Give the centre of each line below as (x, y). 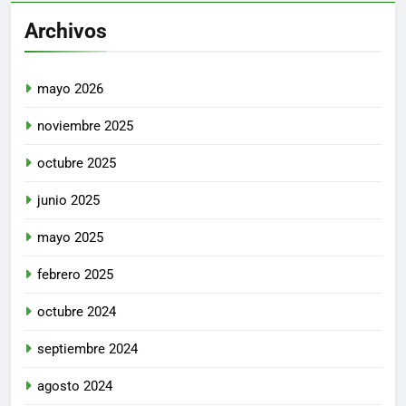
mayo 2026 (70, 89)
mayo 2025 (70, 238)
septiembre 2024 (87, 349)
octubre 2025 (77, 164)
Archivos (66, 31)
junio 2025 (68, 201)
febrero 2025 (75, 275)
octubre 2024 (77, 312)
